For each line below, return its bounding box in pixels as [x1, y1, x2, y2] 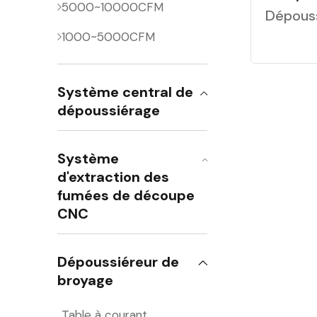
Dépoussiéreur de [57, 253, 180, 271]
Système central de [57, 83, 194, 101]
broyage [57, 271, 114, 289]
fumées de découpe [57, 186, 195, 204]
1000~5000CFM [62, 29, 156, 45]
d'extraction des [57, 168, 170, 186]
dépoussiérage [57, 101, 161, 120]
